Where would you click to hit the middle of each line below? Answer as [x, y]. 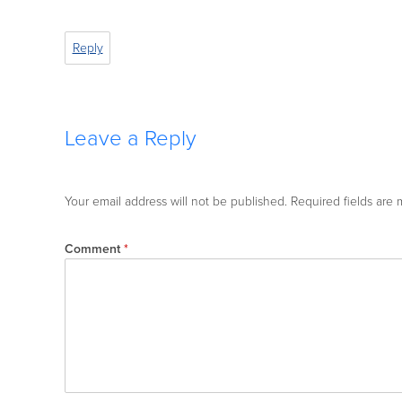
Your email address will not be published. [176, 202]
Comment [94, 249]
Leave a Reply [131, 138]
